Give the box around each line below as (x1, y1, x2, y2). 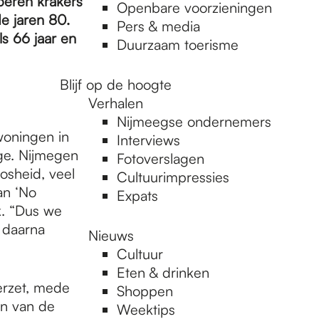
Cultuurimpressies (117, 168, 229, 186)
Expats (117, 187, 158, 204)
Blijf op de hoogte (60, 75, 172, 93)
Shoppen (117, 282, 173, 300)
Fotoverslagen (117, 150, 204, 167)
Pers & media (117, 17, 200, 35)
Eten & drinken (117, 263, 209, 281)
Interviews (117, 131, 180, 149)
